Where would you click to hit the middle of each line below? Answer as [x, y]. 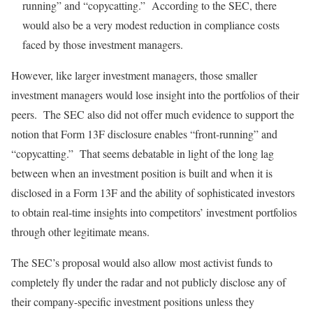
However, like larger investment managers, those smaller [134, 75]
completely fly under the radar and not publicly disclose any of [148, 282]
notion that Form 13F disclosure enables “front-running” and [144, 134]
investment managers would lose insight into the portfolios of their [155, 95]
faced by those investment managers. [103, 45]
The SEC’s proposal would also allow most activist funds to [142, 263]
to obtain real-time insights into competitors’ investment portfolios [154, 212]
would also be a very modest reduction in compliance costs [151, 25]
